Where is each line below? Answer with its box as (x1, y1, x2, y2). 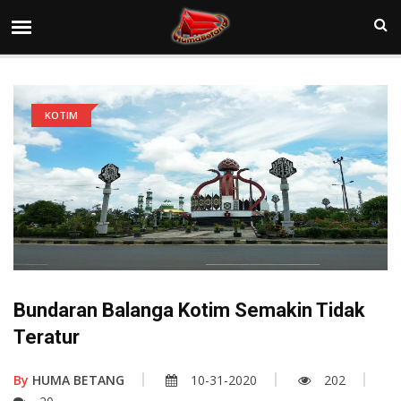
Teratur (13, 326, 80, 349)
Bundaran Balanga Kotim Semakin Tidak (13, 299, 365, 322)
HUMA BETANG (29, 371, 124, 389)
